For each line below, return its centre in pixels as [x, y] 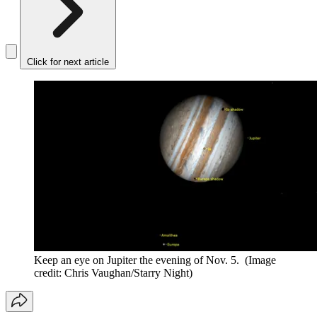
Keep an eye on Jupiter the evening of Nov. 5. [138, 260]
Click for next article [68, 62]
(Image [260, 260]
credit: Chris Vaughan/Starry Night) [113, 273]
